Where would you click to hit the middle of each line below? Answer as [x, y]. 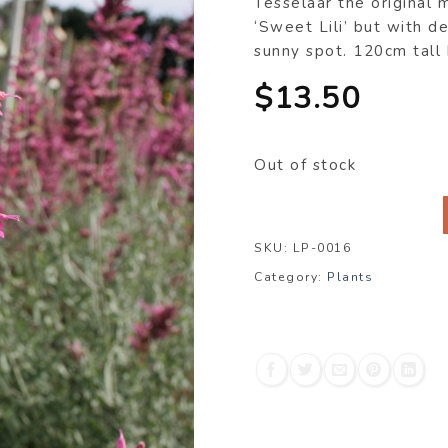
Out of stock [305, 164]
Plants [350, 277]
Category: [291, 277]
